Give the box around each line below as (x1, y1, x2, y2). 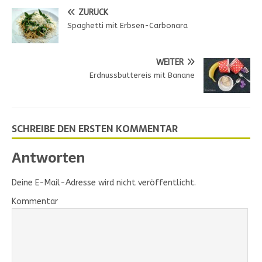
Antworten (12, 146, 85, 170)
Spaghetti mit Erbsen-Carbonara (67, 21, 188, 30)
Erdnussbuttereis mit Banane (89, 71, 195, 80)
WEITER (156, 57, 184, 68)
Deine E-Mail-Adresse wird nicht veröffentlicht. (12, 178, 196, 188)
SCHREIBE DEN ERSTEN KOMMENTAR (12, 121, 178, 137)
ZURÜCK (78, 8, 108, 18)
